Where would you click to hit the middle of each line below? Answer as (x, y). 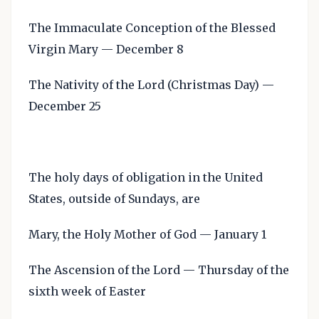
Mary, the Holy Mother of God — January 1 (147, 234)
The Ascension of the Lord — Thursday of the (159, 270)
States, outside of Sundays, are (114, 199)
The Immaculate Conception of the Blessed (152, 28)
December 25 (65, 106)
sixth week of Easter (87, 291)
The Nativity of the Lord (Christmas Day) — (151, 85)
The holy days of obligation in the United (146, 177)
